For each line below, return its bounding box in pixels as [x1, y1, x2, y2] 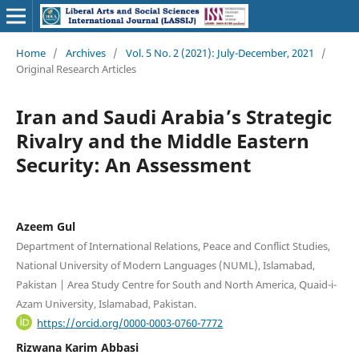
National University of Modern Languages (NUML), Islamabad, [15, 257, 315, 272]
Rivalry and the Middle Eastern [15, 127, 309, 154]
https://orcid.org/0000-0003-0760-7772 [37, 315, 224, 330]
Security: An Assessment [15, 151, 251, 178]
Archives [65, 45, 106, 60]
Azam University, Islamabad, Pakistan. [15, 296, 196, 311]
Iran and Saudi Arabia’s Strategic [15, 103, 332, 130]
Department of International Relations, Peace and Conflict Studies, [15, 238, 330, 253]
